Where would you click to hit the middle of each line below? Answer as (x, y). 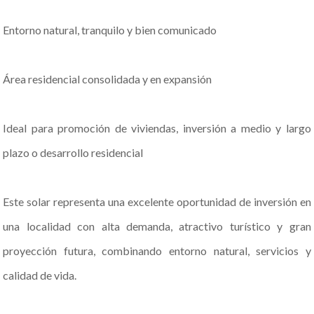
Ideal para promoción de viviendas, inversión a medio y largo (157, 128)
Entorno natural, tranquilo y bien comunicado (110, 30)
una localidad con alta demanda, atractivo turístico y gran (157, 226)
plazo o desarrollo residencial (73, 152)
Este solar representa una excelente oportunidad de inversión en (157, 202)
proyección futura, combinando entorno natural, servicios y (157, 251)
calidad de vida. (40, 275)
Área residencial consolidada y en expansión (108, 79)
